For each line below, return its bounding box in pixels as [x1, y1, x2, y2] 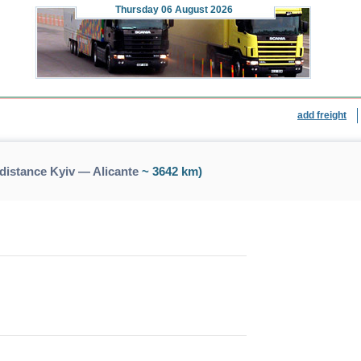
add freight [297, 110, 346, 121]
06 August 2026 [159, 4, 233, 15]
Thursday [115, 4, 159, 15]
